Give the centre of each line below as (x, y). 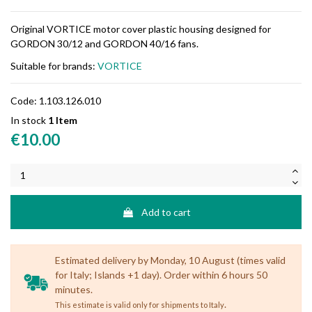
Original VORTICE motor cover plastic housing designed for (141, 29)
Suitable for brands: (54, 65)
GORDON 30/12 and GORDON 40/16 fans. (104, 43)
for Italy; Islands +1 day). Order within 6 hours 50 (161, 274)
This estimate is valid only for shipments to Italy (139, 304)
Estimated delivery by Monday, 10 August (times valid (170, 260)
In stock (28, 120)
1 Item (63, 120)
